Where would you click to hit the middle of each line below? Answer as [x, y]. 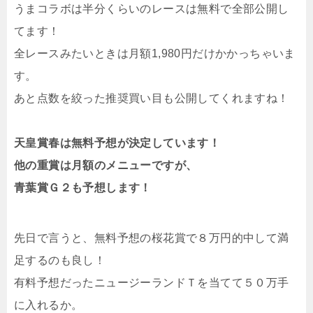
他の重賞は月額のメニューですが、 [106, 165]
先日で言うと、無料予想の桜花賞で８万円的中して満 [152, 238]
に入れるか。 [49, 305]
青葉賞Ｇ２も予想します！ [83, 188]
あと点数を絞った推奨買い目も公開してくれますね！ [152, 98]
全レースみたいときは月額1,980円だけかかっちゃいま [155, 53]
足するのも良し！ [60, 260]
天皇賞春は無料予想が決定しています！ [117, 143]
